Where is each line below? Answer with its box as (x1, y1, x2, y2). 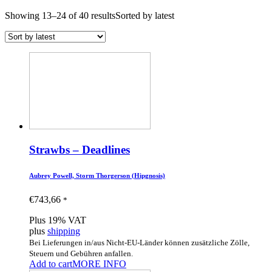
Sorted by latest (115, 10, 174, 21)
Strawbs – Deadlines (29, 143, 130, 156)
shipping (47, 225, 80, 236)
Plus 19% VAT (29, 214, 86, 225)
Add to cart (29, 258, 72, 269)
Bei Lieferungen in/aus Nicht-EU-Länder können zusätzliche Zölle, (29, 237, 250, 247)
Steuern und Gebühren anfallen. (29, 248, 133, 258)
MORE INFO (72, 258, 126, 269)
